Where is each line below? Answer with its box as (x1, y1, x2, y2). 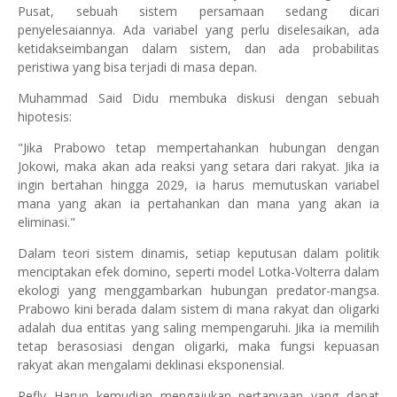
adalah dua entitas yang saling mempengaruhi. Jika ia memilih (18, 318, 379, 336)
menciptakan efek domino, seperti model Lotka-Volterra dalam (18, 262, 379, 280)
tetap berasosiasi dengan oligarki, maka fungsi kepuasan (18, 337, 379, 354)
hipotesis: (18, 107, 72, 125)
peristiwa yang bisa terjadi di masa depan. (18, 58, 257, 75)
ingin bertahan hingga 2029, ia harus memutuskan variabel (18, 175, 379, 193)
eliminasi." (18, 213, 75, 230)
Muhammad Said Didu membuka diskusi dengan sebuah (18, 89, 379, 106)
